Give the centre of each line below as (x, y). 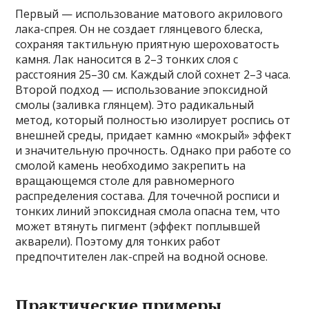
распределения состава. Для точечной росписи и (148, 196)
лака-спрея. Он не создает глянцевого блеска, (139, 29)
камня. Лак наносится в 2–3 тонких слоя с (127, 60)
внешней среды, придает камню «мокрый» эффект (154, 136)
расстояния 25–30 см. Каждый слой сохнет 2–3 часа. (153, 75)
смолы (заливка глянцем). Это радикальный (135, 105)
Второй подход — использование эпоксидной (142, 90)
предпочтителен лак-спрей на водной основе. (142, 257)
